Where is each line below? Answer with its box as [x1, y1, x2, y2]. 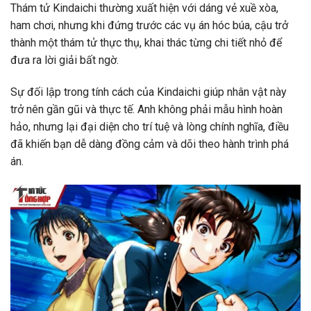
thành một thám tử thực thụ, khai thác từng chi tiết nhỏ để [10, 35, 282, 49]
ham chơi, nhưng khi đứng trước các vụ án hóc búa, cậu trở [10, 18, 288, 32]
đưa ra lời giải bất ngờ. [10, 53, 119, 67]
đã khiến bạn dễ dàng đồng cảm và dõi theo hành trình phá [10, 137, 289, 151]
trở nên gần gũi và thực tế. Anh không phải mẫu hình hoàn [10, 102, 283, 116]
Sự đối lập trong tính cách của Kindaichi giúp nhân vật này [10, 85, 287, 99]
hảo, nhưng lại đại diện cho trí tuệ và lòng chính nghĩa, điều [10, 119, 289, 133]
